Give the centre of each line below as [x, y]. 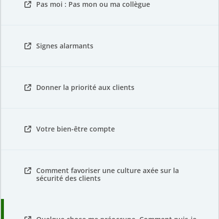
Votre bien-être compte [76, 129]
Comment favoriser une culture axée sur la [108, 170]
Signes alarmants [65, 46]
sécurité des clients [68, 178]
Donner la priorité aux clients [85, 87]
